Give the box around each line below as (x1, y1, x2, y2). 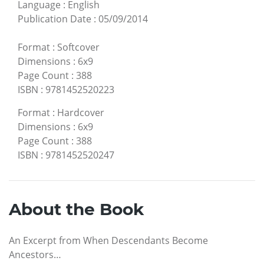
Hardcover (57, 106, 104, 120)
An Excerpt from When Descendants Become (9, 234, 208, 247)
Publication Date (18, 12, 91, 26)
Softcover (57, 41, 100, 54)
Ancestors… (9, 248, 61, 262)
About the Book (9, 199, 144, 220)
